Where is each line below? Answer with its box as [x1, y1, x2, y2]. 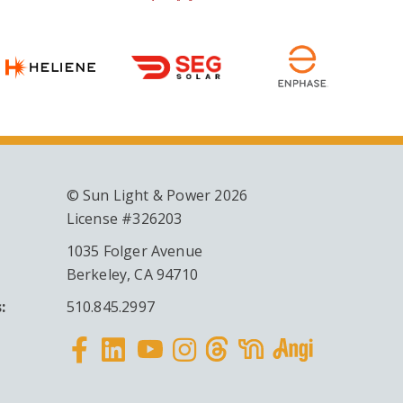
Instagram [170, 358, 302, 396]
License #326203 [66, 209, 183, 229]
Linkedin [100, 358, 211, 396]
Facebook [66, 358, 190, 396]
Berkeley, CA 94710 [66, 264, 199, 285]
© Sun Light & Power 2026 [66, 185, 252, 206]
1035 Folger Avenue [66, 241, 203, 262]
